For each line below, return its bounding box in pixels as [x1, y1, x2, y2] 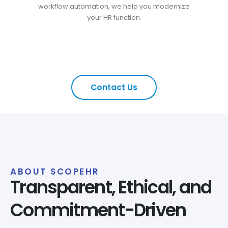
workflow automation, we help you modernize [38, 2, 190, 12]
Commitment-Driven [10, 197, 186, 222]
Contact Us [91, 81, 137, 93]
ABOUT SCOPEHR [10, 165, 99, 178]
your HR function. [87, 13, 141, 23]
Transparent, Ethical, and [10, 174, 212, 199]
